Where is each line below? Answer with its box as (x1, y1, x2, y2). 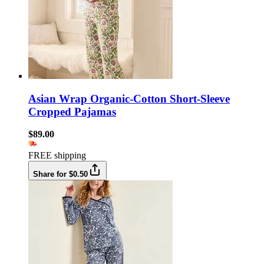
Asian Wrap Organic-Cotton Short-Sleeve (28, 92, 230, 105)
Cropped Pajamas (28, 105, 116, 118)
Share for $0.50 (33, 170, 88, 179)
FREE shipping (28, 150, 86, 161)
